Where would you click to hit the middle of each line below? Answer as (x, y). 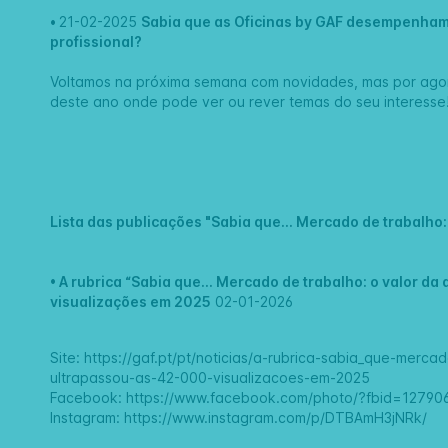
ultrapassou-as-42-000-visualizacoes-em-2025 (210, 378)
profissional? (96, 42)
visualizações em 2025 (131, 302)
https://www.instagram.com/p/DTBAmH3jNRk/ (276, 418)
